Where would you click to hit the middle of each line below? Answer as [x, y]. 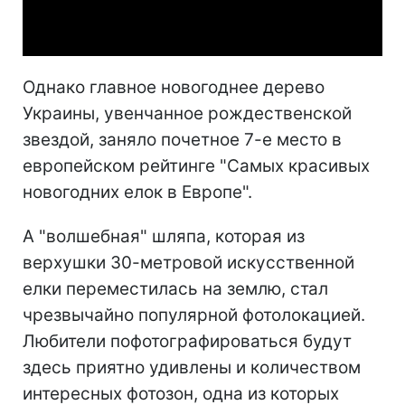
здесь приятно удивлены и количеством [192, 367]
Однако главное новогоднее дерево [174, 87]
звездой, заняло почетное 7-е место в [182, 139]
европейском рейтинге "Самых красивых [196, 165]
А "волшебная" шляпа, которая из [164, 236]
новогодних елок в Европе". [137, 192]
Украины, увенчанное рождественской [187, 113]
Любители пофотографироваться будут [187, 341]
